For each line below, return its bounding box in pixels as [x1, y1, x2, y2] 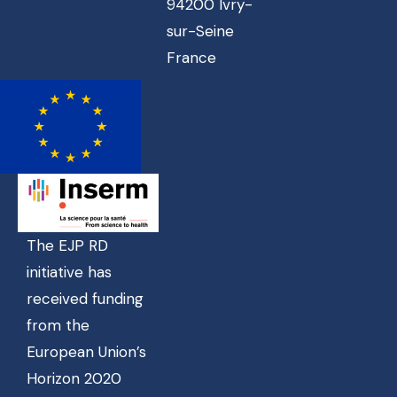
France [166, 47, 216, 67]
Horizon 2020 [27, 368, 121, 388]
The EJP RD [27, 235, 108, 255]
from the [27, 315, 90, 335]
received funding [27, 288, 144, 308]
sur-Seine [166, 20, 234, 41]
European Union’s [27, 341, 146, 362]
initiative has [27, 261, 112, 282]
